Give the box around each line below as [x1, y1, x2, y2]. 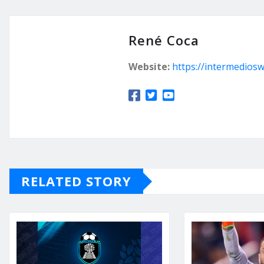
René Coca [128, 31, 199, 49]
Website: [128, 60, 170, 74]
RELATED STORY [21, 172, 131, 190]
